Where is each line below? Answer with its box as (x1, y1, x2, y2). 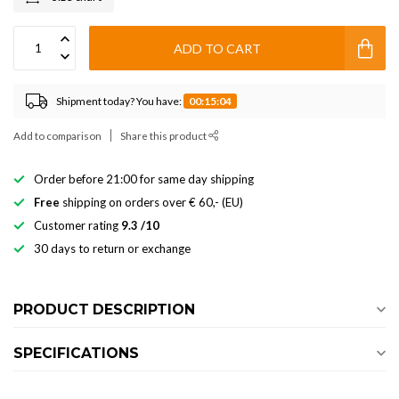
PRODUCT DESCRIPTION (13, 301, 195, 318)
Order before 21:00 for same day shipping (34, 172, 254, 186)
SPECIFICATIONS (13, 345, 139, 362)
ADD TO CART (173, 40, 261, 56)
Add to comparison (13, 129, 102, 142)
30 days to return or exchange (34, 241, 191, 256)
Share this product (120, 129, 208, 142)
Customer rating (34, 218, 121, 232)
